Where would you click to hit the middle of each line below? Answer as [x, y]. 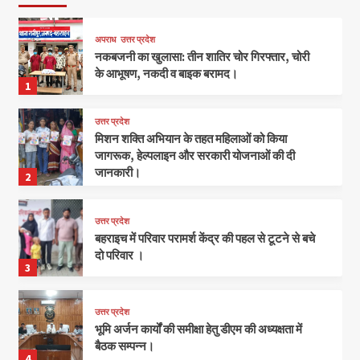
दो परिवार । [120, 255]
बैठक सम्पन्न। [125, 346]
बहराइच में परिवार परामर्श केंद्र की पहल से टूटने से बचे [205, 238]
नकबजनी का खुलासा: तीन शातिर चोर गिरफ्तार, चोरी [202, 56]
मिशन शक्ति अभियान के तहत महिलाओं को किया [191, 139]
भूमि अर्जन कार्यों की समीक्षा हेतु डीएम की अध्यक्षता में [199, 329]
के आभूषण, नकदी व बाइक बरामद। [167, 73]
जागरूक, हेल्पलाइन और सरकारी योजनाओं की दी [195, 156]
